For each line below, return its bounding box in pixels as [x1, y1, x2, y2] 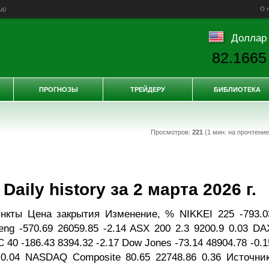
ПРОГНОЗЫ [38, 86, 78, 93]
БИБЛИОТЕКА [214, 86, 261, 93]
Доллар [231, 32, 267, 43]
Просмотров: [150, 128, 192, 136]
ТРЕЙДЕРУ [130, 86, 165, 93]
